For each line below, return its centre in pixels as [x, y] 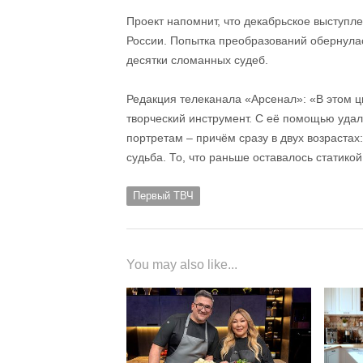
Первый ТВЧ [163, 196]
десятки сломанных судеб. [197, 60]
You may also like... [182, 265]
